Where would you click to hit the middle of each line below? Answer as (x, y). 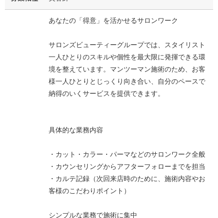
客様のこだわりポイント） (90, 191)
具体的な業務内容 (76, 130)
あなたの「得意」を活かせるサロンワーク (113, 20)
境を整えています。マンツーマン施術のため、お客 (127, 69)
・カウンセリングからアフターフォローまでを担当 (127, 166)
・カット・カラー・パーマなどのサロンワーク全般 (127, 154)
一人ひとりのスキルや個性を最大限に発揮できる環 (127, 57)
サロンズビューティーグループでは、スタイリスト (127, 45)
